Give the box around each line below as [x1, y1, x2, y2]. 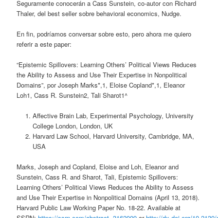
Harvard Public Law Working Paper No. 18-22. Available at [17, 203, 181, 213]
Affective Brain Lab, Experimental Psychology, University [32, 111, 194, 121]
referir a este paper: [17, 39, 72, 49]
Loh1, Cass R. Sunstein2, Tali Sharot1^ [17, 91, 128, 100]
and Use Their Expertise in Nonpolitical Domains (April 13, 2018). [17, 193, 200, 202]
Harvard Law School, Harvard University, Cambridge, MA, [32, 131, 194, 141]
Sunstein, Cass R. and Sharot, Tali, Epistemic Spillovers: [17, 172, 179, 182]
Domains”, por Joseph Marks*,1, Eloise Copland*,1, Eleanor [17, 80, 185, 90]
